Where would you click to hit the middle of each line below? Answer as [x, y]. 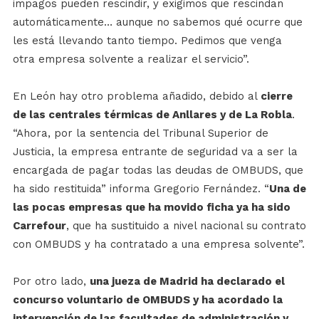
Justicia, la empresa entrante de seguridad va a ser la [155, 151]
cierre [276, 96]
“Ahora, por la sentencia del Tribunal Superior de [140, 133]
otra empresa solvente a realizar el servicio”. [131, 59]
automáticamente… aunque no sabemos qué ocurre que [157, 22]
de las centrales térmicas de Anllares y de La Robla [152, 114]
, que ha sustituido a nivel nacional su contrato [186, 225]
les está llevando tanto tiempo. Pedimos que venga [147, 40]
